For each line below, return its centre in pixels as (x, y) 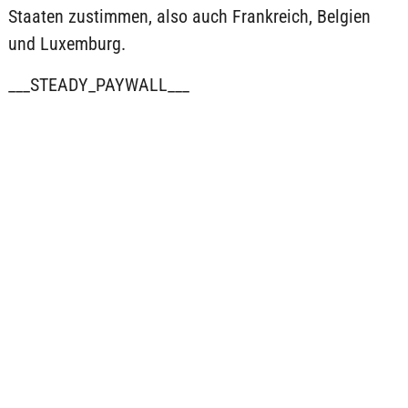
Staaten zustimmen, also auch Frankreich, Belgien (189, 16)
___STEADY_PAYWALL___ (98, 85)
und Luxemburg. (66, 44)
